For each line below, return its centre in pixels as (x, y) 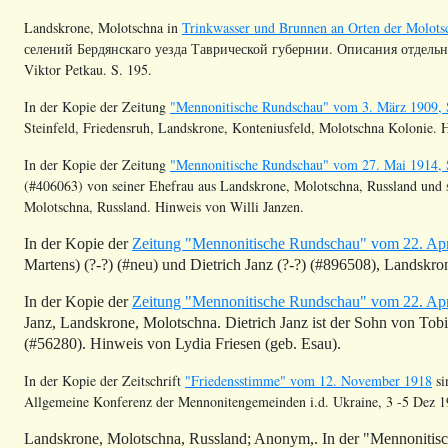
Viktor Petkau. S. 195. (88, 69)
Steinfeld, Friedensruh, (91, 127)
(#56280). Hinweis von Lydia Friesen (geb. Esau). (182, 343)
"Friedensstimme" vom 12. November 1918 (308, 380)
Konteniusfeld (271, 127)
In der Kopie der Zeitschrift (104, 380)
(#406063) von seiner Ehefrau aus (122, 185)
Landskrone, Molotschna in (103, 27)
